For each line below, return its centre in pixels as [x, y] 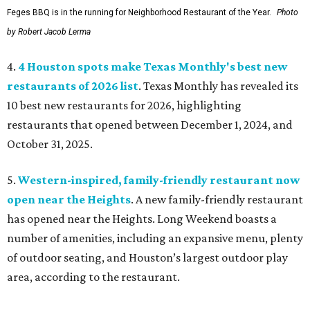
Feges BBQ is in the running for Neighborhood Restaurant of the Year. [139, 13]
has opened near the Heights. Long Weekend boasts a [142, 219]
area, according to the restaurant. [93, 277]
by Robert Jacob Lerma [49, 32]
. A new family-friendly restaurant [217, 200]
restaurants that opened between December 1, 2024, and [150, 125]
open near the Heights [69, 200]
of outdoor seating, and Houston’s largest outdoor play [147, 258]
